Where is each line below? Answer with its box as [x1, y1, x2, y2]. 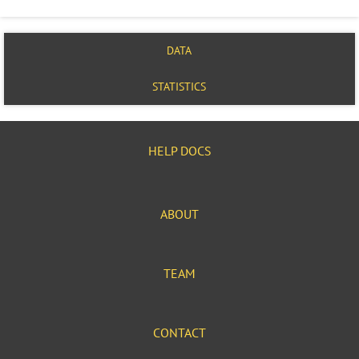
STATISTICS [152, 79, 207, 94]
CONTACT [153, 325, 206, 341]
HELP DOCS [147, 143, 212, 159]
